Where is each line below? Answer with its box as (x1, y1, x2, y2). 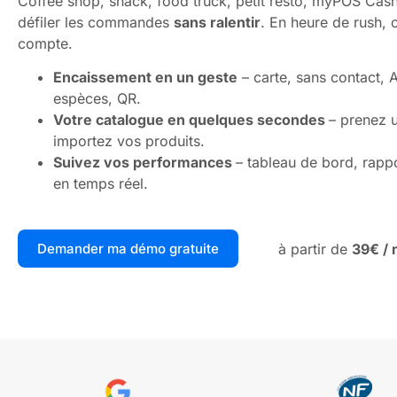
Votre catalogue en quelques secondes (53, 111, 329, 129)
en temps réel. (53, 175, 148, 193)
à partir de (278, 239, 353, 258)
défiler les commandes (18, 13, 174, 31)
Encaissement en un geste (53, 68, 237, 87)
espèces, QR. (53, 90, 141, 108)
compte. (18, 35, 73, 52)
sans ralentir (174, 13, 261, 31)
